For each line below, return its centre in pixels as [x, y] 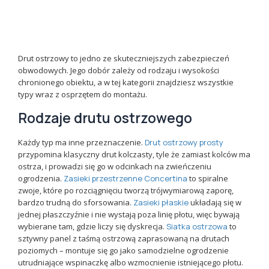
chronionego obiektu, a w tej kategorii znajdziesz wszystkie [126, 83]
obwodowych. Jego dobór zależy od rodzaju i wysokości [119, 71]
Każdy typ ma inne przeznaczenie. [82, 143]
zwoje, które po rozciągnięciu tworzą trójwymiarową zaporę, [126, 191]
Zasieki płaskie [161, 203]
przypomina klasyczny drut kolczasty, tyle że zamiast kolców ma [134, 155]
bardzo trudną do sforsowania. [76, 203]
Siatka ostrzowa [197, 227]
